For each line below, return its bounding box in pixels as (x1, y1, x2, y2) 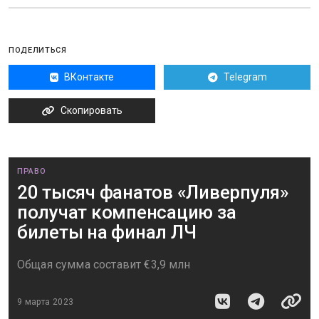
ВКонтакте (64, 71, 114, 83)
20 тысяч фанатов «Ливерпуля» (17, 182, 289, 203)
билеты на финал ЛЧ (17, 221, 197, 243)
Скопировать (60, 105, 122, 116)
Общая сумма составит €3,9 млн (17, 258, 191, 271)
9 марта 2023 (17, 296, 74, 307)
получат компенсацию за (17, 202, 236, 223)
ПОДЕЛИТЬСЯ (9, 46, 67, 55)
